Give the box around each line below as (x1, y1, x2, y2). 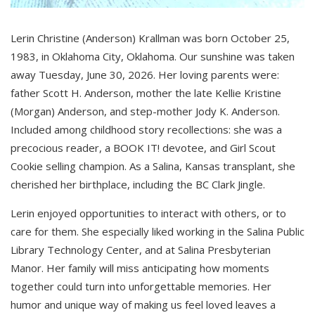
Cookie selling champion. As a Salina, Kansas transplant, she (11, 158, 295, 173)
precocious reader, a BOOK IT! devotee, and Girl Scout (11, 140, 276, 155)
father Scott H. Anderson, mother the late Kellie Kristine (11, 85, 281, 100)
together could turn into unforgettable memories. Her (11, 278, 271, 293)
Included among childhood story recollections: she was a (11, 122, 282, 136)
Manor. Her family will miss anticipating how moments (11, 260, 269, 275)
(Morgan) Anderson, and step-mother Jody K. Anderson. (11, 103, 280, 118)
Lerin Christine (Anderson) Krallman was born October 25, (11, 30, 290, 45)
